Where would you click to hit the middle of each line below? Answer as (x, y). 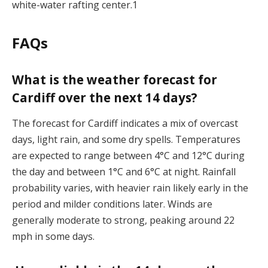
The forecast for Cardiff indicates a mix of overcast (125, 124)
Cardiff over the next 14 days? (105, 97)
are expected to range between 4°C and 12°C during (128, 156)
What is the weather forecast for (115, 79)
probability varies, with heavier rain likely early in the (130, 188)
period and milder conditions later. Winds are (112, 204)
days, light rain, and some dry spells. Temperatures (126, 140)
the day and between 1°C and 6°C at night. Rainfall (124, 172)
